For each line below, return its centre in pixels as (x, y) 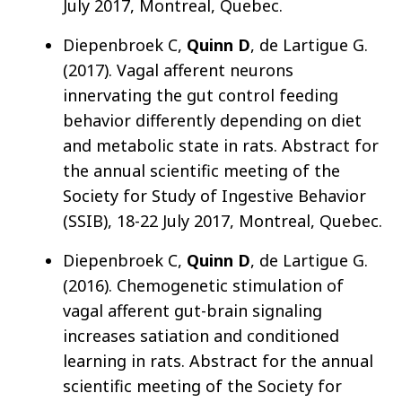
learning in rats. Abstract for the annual (218, 361)
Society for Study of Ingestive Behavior (214, 196)
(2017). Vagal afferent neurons (178, 70)
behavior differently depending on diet (212, 121)
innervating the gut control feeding (201, 96)
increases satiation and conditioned (201, 336)
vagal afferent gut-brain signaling (192, 311)
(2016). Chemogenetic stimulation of (203, 286)
